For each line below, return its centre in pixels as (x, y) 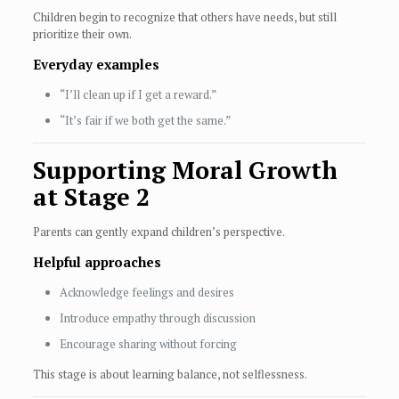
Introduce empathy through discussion (157, 318)
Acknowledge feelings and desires (147, 293)
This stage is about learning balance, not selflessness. (170, 375)
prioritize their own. (82, 34)
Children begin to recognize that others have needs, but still (184, 17)
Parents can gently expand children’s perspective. (159, 232)
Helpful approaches (97, 262)
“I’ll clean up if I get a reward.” (138, 95)
